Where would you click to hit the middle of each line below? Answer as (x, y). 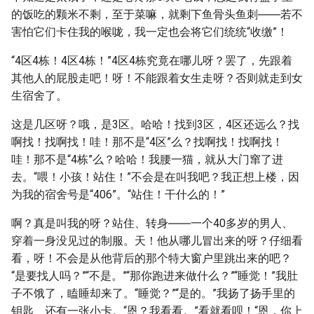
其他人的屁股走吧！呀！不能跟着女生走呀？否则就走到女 (157, 78)
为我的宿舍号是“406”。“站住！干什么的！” (118, 194)
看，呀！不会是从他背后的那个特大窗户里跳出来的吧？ (151, 258)
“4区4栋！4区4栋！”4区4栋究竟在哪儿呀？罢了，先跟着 (152, 61)
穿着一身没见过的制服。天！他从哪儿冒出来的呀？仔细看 (157, 241)
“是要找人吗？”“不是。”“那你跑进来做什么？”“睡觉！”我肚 (155, 276)
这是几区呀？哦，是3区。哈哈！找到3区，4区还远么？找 (155, 124)
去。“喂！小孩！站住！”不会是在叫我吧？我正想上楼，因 (155, 177)
